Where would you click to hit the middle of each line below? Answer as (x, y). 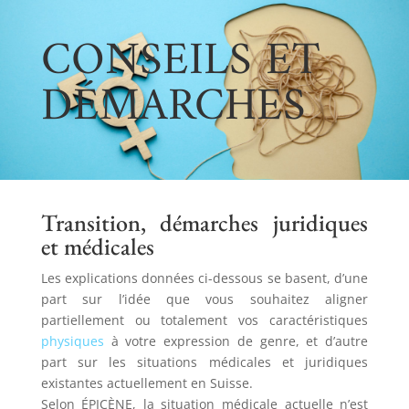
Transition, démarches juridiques (204, 223)
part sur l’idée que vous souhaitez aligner (204, 299)
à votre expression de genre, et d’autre (236, 341)
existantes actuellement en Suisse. (147, 383)
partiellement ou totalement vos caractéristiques (204, 320)
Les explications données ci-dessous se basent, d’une (204, 278)
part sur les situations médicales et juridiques (204, 362)
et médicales (97, 247)
